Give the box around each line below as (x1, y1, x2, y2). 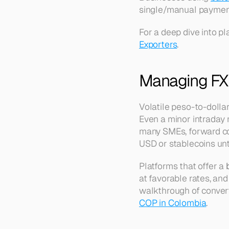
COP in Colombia (139, 197, 207, 209)
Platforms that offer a (139, 160, 226, 172)
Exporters (139, 38, 177, 50)
